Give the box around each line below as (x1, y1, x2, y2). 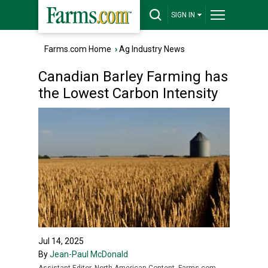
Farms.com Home (44, 44, 111, 54)
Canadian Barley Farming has (38, 68, 228, 85)
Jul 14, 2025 (38, 236, 84, 246)
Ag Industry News (119, 44, 185, 54)
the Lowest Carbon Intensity (38, 85, 218, 102)
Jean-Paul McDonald (50, 249, 128, 259)
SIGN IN (171, 11, 195, 19)
